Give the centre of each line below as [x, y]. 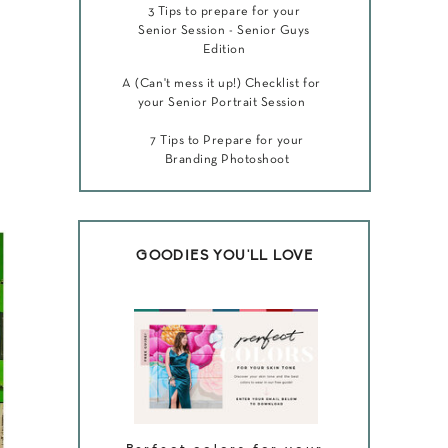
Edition [224, 50]
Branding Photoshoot [227, 160]
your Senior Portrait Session [221, 103]
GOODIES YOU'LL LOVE [225, 256]
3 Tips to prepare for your [224, 12]
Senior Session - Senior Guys [224, 31]
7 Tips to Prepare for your [227, 141]
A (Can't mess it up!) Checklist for [221, 84]
